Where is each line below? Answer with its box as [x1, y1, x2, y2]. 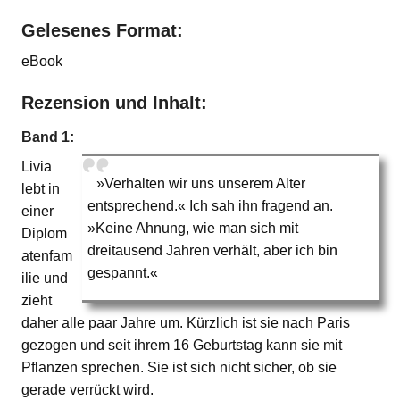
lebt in [21, 180, 60, 196]
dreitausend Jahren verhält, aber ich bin [87, 242, 337, 258]
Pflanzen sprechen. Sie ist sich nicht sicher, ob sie [21, 359, 337, 375]
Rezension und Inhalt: [21, 92, 207, 112]
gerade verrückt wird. [21, 381, 154, 397]
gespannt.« [87, 264, 158, 280]
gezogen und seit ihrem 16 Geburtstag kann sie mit [21, 337, 342, 353]
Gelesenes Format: [21, 20, 183, 40]
